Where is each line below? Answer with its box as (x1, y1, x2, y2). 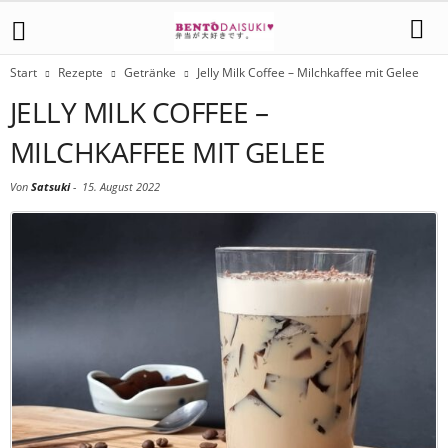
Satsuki (31, 179, 70, 194)
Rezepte (58, 64, 103, 81)
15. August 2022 (82, 179, 160, 194)
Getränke (124, 64, 176, 81)
